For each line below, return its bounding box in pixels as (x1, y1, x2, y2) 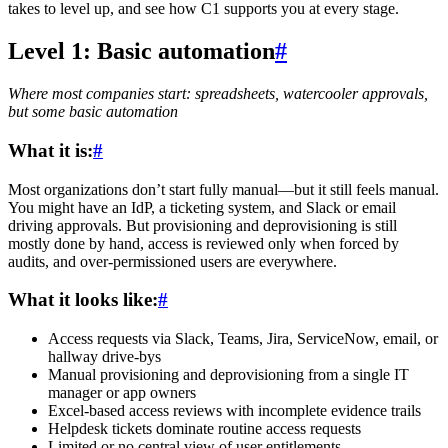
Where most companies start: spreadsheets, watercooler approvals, (8, 85, 428, 103)
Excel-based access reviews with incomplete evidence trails (48, 402, 421, 419)
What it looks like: (8, 289, 158, 311)
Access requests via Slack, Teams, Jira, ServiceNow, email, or (48, 330, 438, 347)
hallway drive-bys (48, 348, 161, 365)
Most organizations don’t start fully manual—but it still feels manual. (8, 180, 439, 198)
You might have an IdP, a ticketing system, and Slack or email (8, 198, 396, 216)
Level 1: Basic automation (8, 38, 275, 65)
